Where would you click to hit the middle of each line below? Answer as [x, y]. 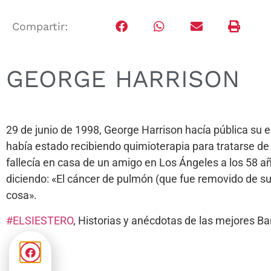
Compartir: [40, 26]
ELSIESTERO [43, 220]
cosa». [21, 195]
